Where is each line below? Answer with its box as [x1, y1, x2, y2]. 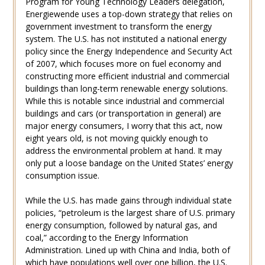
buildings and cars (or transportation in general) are [25, 107, 221, 119]
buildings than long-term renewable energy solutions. [25, 82, 228, 94]
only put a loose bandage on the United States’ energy [25, 157, 233, 169]
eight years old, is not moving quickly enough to [25, 132, 208, 144]
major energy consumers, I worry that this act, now [25, 119, 222, 131]
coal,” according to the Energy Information [25, 231, 188, 243]
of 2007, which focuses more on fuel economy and [25, 57, 221, 69]
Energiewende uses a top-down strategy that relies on [25, 8, 232, 20]
